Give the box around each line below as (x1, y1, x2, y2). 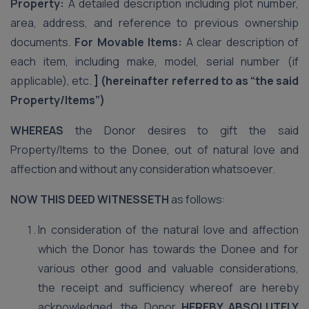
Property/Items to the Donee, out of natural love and (10, 142, 299, 157)
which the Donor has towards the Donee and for (38, 241, 299, 257)
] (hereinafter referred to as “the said (94, 73, 299, 88)
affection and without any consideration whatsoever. (10, 161, 275, 177)
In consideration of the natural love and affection (38, 222, 299, 237)
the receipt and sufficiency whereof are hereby (38, 280, 299, 295)
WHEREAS (10, 123, 63, 138)
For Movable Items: (74, 34, 183, 50)
